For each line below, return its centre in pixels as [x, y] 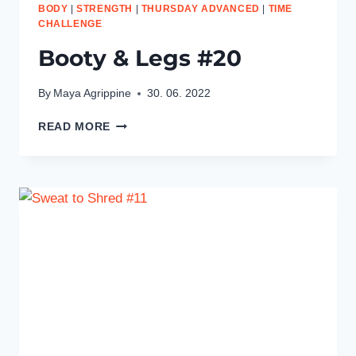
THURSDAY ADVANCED [200, 8]
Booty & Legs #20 [140, 58]
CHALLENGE [70, 23]
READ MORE [75, 127]
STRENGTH [104, 8]
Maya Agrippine [93, 94]
